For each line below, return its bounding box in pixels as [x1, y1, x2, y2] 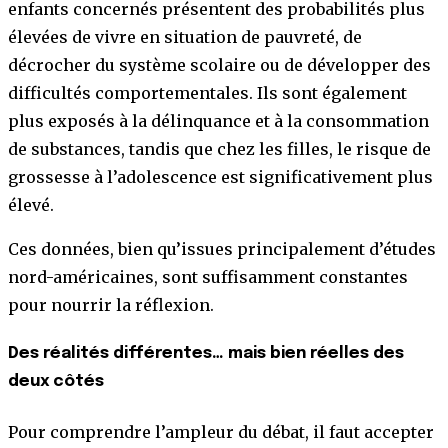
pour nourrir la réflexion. [8, 295, 214, 316]
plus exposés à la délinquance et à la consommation [8, 111, 429, 132]
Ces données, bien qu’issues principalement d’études [8, 239, 436, 260]
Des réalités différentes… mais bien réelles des [8, 345, 404, 363]
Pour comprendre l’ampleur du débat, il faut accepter [8, 421, 434, 442]
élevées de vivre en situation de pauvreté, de [8, 27, 362, 48]
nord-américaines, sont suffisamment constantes [8, 267, 408, 288]
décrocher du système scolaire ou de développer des [8, 55, 431, 76]
